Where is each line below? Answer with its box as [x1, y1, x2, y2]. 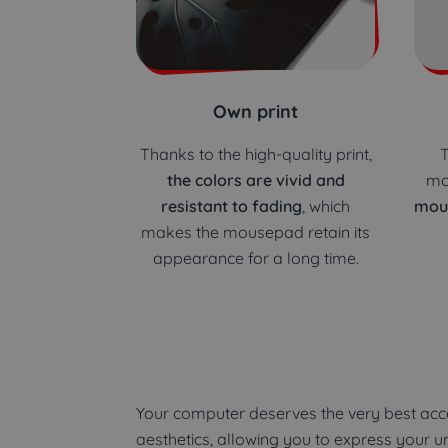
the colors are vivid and [166, 169, 345, 190]
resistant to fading [161, 195, 303, 216]
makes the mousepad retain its [141, 221, 371, 242]
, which [302, 195, 351, 216]
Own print [213, 99, 299, 123]
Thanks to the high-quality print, [139, 143, 372, 164]
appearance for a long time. [152, 247, 359, 268]
